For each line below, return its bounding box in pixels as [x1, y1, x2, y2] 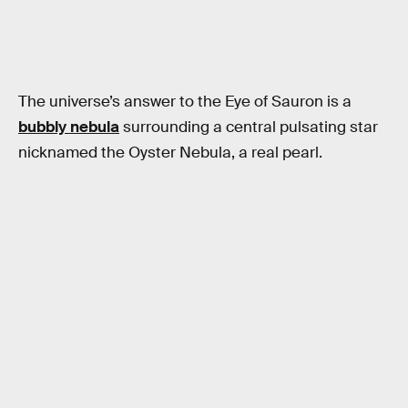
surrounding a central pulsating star [119, 117, 378, 137]
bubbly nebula [18, 117, 119, 137]
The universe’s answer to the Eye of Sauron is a [18, 91, 352, 111]
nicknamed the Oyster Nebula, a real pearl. [18, 142, 322, 162]
